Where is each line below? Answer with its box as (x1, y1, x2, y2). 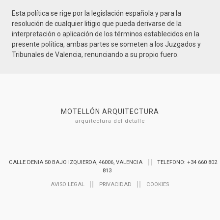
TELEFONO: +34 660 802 (157, 159, 217, 166)
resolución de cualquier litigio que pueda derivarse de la (12, 19, 182, 27)
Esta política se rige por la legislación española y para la (12, 9, 181, 17)
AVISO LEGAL (50, 181, 84, 188)
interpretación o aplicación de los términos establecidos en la (12, 29, 199, 38)
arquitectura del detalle (75, 117, 145, 124)
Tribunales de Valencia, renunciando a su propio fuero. (12, 50, 179, 58)
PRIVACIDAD (99, 181, 132, 188)
